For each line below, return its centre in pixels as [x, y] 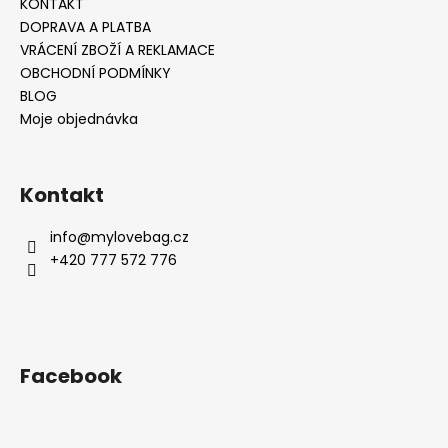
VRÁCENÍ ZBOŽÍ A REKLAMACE [117, 49]
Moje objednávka [79, 118]
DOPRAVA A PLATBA [85, 26]
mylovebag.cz [140, 236]
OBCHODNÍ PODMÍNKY [95, 72]
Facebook [71, 375]
